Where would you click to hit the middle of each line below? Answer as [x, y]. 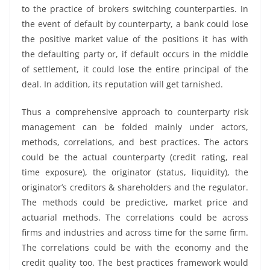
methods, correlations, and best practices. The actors [135, 142]
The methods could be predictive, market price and [135, 202]
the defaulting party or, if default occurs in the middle [135, 54]
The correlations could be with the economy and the [135, 247]
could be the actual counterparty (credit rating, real [135, 157]
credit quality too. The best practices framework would [135, 262]
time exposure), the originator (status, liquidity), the [135, 172]
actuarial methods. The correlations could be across [135, 217]
